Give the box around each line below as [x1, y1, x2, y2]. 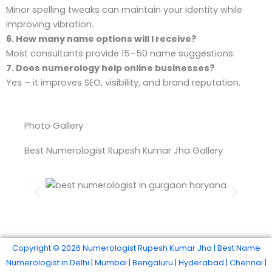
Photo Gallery [24, 120, 83, 132]
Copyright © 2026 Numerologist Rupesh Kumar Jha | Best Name [12, 242, 260, 254]
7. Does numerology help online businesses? [6, 62, 215, 75]
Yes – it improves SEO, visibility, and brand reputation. [6, 76, 240, 89]
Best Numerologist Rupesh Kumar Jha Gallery [24, 144, 223, 157]
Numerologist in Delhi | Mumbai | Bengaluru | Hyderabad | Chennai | [5, 257, 267, 269]
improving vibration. [6, 18, 93, 31]
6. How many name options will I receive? [6, 33, 197, 46]
